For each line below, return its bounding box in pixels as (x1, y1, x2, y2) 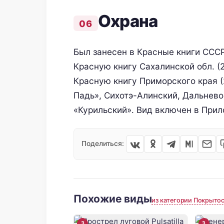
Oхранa (97, 10, 158, 31)
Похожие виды (73, 192, 152, 205)
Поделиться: (81, 139, 124, 148)
